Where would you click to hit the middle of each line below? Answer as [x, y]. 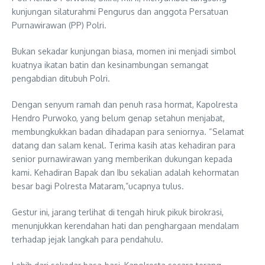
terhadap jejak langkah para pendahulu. [88, 239]
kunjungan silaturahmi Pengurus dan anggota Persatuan [120, 11]
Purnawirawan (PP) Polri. [59, 25]
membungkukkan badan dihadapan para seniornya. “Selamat [128, 131]
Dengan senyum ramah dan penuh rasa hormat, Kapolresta [125, 104]
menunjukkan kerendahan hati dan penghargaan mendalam [125, 225]
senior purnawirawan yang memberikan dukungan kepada [122, 159]
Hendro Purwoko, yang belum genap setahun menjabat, [118, 118]
